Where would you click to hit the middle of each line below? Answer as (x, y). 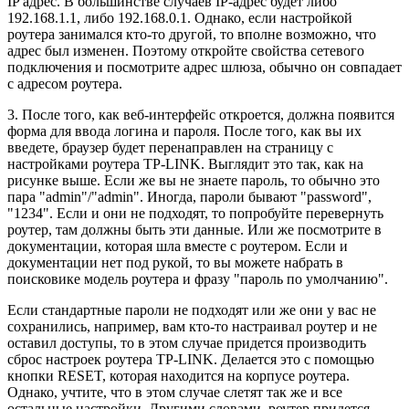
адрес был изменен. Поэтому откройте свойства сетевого (186, 50)
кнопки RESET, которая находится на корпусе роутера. (178, 375)
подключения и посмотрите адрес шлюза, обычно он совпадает (204, 67)
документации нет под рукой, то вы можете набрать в (175, 262)
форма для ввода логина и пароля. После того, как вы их (184, 131)
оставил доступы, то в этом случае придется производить (187, 342)
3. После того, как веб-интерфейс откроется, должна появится (201, 114)
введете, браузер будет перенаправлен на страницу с (170, 147)
